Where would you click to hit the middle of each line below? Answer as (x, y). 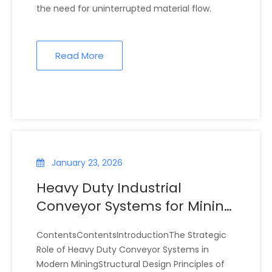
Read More (80, 56)
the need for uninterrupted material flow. (124, 9)
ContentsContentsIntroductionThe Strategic (131, 235)
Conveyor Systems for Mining (135, 206)
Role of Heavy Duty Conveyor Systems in (123, 250)
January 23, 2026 (87, 163)
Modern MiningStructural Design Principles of (131, 264)
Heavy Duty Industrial (109, 188)
